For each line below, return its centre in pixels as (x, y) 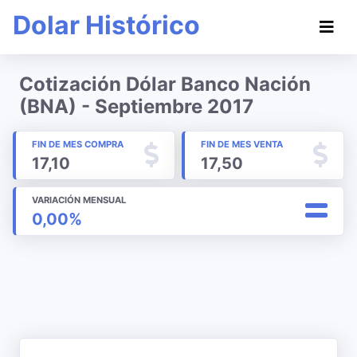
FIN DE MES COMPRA (78, 144)
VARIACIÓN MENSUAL (79, 200)
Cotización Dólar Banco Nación (165, 84)
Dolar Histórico (106, 25)
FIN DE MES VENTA (242, 144)
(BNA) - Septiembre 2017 (136, 106)
